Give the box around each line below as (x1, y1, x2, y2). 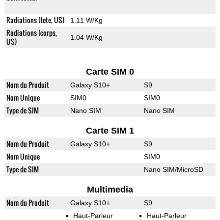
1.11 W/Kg (70, 16, 103, 25)
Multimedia (86, 185, 133, 195)
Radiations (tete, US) (6, 15, 64, 26)
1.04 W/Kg (70, 33, 103, 42)
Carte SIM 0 (85, 67, 134, 77)
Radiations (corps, (6, 27, 57, 38)
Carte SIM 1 (85, 126, 134, 136)
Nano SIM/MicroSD (143, 165, 203, 174)
